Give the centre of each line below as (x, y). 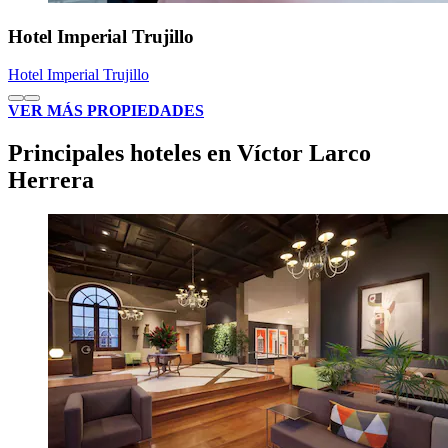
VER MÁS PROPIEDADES (106, 111)
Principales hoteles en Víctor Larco (189, 153)
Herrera (51, 180)
